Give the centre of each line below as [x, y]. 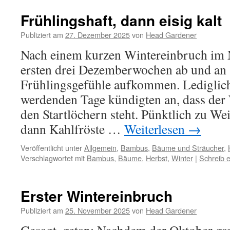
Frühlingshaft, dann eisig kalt [121, 20]
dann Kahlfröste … [72, 129]
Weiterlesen [156, 129]
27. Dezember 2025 [98, 35]
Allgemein [100, 148]
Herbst [157, 158]
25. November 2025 [98, 210]
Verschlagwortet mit [53, 158]
